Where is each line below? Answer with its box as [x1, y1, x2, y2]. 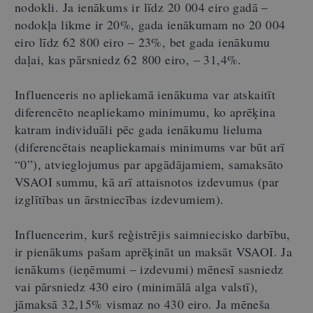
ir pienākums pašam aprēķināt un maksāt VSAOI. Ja [15, 242, 293, 260]
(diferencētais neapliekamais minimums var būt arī [15, 138, 285, 155]
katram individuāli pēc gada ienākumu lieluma [15, 120, 263, 138]
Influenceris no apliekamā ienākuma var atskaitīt [15, 85, 276, 103]
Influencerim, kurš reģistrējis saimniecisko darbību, [15, 225, 291, 242]
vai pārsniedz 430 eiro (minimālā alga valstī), [15, 277, 259, 295]
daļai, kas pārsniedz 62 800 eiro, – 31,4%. [15, 50, 242, 68]
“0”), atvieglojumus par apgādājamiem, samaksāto [15, 155, 284, 173]
